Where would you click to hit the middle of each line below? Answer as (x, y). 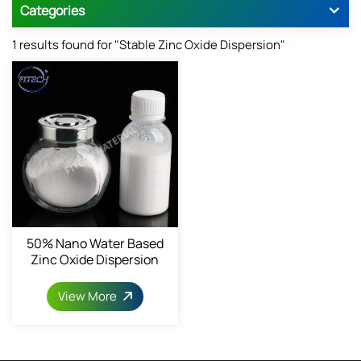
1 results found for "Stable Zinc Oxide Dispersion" (149, 44)
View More (88, 296)
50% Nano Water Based (95, 243)
